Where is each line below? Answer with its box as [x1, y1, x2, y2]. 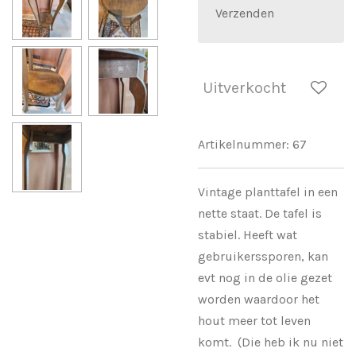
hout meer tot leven [198, 312, 311, 328]
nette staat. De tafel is [198, 205, 322, 221]
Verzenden [215, 6, 274, 21]
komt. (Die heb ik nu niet [198, 334, 343, 350]
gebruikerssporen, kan [198, 248, 328, 264]
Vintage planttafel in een [198, 184, 338, 199]
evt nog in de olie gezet [198, 269, 332, 285]
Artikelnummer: [198, 136, 289, 152]
